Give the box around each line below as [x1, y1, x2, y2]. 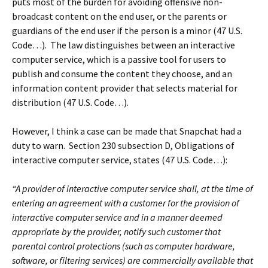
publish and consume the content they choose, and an [12, 68, 232, 80]
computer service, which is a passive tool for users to [12, 53, 226, 65]
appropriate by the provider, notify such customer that [12, 226, 221, 237]
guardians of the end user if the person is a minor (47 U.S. [12, 25, 242, 36]
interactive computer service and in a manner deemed [12, 211, 223, 223]
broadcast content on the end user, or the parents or [12, 10, 227, 22]
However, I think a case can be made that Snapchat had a [12, 125, 242, 137]
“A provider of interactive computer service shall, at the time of [12, 182, 253, 194]
